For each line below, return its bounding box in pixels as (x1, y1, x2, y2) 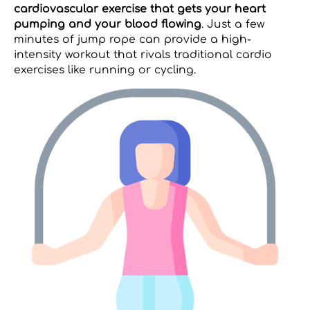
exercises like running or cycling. (14, 64, 196, 77)
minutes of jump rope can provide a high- (14, 33, 251, 46)
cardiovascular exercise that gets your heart (14, 3, 266, 16)
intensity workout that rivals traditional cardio (14, 48, 272, 62)
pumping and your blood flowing (14, 18, 201, 31)
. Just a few (201, 18, 264, 31)
